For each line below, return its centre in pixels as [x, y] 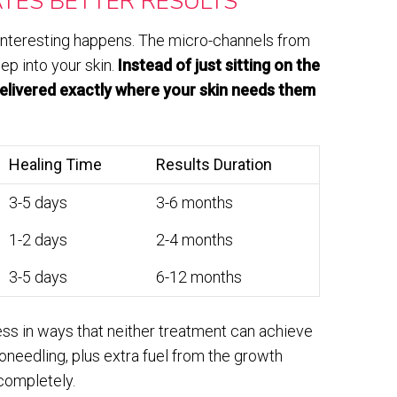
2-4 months [195, 240]
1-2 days [38, 240]
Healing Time [55, 165]
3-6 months [195, 203]
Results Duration [214, 165]
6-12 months [199, 277]
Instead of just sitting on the [219, 66]
